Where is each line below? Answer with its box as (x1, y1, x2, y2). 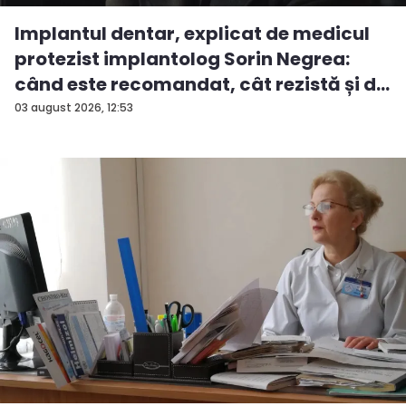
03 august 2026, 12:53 (14, 100, 133, 116)
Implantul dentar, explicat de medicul (14, 21, 370, 47)
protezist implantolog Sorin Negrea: (14, 46, 350, 72)
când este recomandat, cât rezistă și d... (14, 72, 390, 98)
